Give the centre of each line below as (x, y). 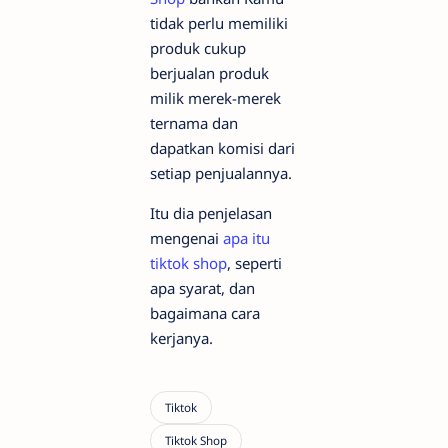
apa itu (246, 237)
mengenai (186, 237)
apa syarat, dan (202, 287)
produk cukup (198, 47)
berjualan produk (209, 72)
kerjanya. (181, 337)
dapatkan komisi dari (222, 147)
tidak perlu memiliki (219, 22)
